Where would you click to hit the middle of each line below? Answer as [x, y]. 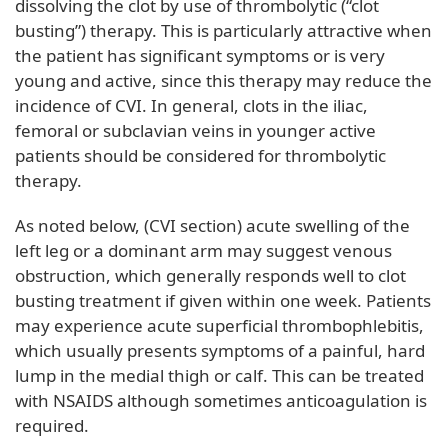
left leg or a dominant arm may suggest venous [203, 250]
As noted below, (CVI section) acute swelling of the [212, 225]
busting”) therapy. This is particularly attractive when [223, 30]
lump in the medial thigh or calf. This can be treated [219, 375]
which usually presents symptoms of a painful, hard [220, 350]
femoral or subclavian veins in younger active [195, 130]
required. [52, 425]
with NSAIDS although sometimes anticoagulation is [221, 400]
